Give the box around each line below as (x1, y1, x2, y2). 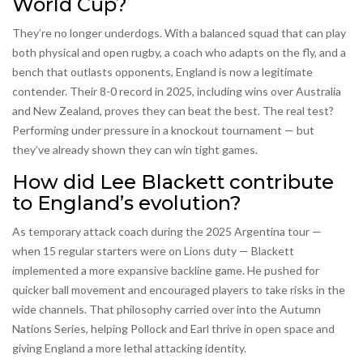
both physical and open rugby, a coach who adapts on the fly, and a (12, 45, 346, 60)
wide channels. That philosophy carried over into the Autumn (12, 302, 321, 317)
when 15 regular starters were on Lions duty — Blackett (12, 244, 294, 258)
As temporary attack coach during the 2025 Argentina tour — (12, 224, 322, 239)
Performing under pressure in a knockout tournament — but (12, 123, 314, 138)
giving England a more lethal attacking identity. (12, 341, 246, 356)
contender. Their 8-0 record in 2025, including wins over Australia (12, 84, 341, 99)
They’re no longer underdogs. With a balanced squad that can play (12, 26, 346, 41)
